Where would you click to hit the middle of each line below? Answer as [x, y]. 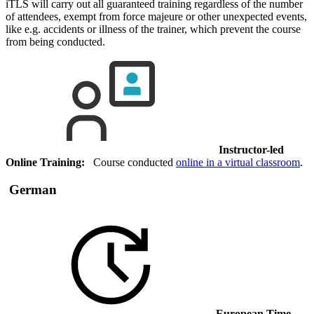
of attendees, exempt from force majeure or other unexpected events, [156, 17]
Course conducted [130, 163]
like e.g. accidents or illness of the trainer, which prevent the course [153, 29]
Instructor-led [251, 150]
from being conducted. [55, 42]
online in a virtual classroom [238, 163]
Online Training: [45, 163]
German [31, 190]
